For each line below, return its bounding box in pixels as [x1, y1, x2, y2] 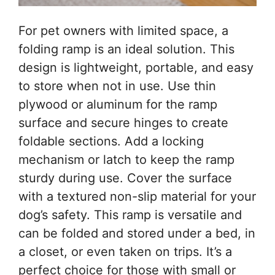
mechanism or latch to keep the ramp [18, 152, 234, 168]
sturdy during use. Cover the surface [18, 171, 232, 186]
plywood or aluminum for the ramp [18, 97, 217, 112]
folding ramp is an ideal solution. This [18, 42, 234, 57]
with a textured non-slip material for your [18, 189, 256, 204]
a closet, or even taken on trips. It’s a [18, 244, 232, 260]
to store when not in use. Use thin [18, 79, 216, 94]
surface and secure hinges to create [18, 115, 228, 131]
